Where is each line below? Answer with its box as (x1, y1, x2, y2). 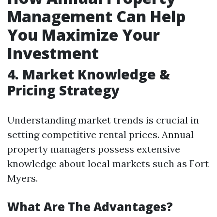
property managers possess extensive (7, 143, 180, 155)
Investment (7, 43, 99, 63)
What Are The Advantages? (7, 199, 173, 215)
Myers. (7, 172, 38, 184)
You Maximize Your (7, 24, 160, 45)
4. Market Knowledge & (7, 65, 170, 83)
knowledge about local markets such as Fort (7, 157, 209, 170)
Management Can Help (7, 6, 186, 27)
